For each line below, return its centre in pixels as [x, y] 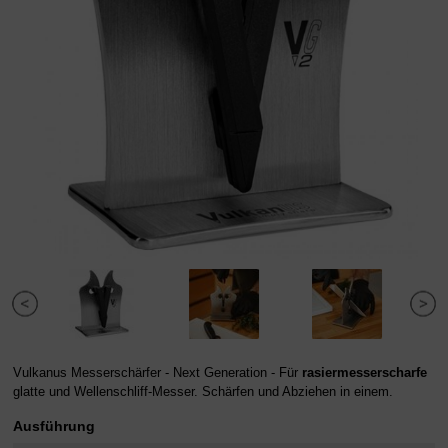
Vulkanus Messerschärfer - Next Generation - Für [157, 372]
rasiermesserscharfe [364, 372]
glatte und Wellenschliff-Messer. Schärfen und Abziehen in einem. [203, 391]
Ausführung [54, 425]
